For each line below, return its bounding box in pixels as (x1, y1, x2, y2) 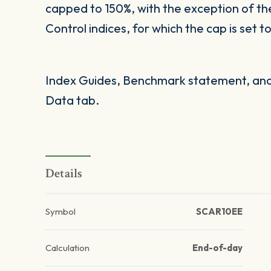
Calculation (45, 242, 90, 254)
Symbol (45, 206, 76, 218)
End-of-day (192, 242, 243, 254)
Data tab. (45, 93, 99, 108)
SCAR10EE (195, 206, 243, 218)
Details (45, 165, 83, 182)
